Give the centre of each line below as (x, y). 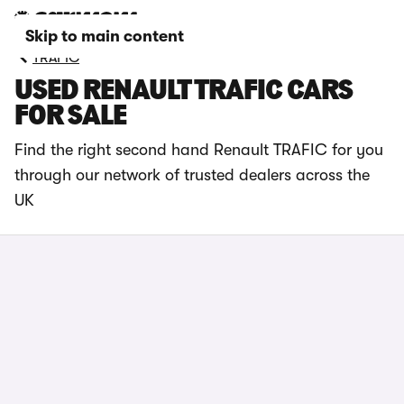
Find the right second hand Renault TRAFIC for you (199, 150)
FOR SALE (70, 117)
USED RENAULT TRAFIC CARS (184, 92)
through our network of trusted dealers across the (192, 175)
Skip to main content (105, 36)
